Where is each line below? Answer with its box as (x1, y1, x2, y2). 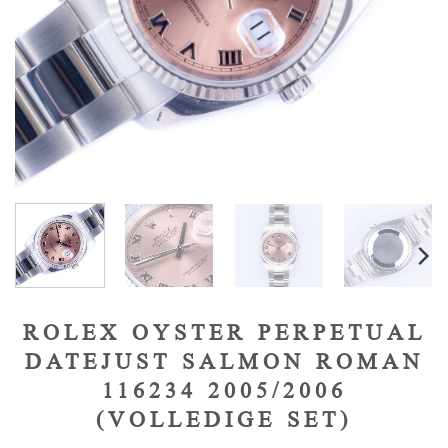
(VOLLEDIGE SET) (96, 406, 352, 432)
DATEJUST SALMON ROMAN (24, 348, 424, 374)
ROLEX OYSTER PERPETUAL (22, 319, 426, 345)
